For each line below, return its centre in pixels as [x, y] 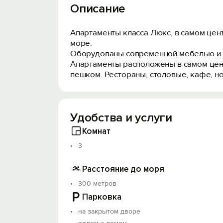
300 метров [97, 183]
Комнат [96, 131]
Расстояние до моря [123, 169]
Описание [98, 9]
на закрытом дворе [109, 211]
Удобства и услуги [121, 118]
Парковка [102, 197]
